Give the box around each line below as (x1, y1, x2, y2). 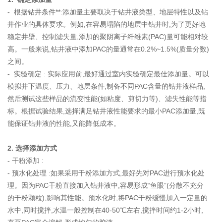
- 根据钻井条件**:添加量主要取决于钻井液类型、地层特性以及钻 (7, 7, 208, 16)
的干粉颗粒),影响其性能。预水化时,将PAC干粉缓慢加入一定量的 (7, 193, 208, 202)
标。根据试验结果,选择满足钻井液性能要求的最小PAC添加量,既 (7, 107, 205, 115)
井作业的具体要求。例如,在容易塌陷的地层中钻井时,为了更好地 (7, 20, 206, 28)
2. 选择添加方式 (7, 144, 59, 152)
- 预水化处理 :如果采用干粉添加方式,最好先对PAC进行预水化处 (7, 168, 205, 177)
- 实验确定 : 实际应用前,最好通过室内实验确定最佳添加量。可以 (7, 69, 209, 78)
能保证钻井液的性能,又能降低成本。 (7, 119, 120, 127)
